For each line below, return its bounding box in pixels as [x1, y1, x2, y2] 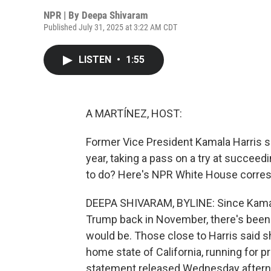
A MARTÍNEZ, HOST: [86, 107, 182, 120]
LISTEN [79, 54, 114, 65]
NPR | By [44, 9, 82, 21]
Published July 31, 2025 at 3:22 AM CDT [44, 22, 177, 32]
